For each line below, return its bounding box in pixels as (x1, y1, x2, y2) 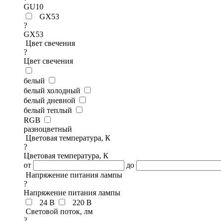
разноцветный (24, 125, 72, 133)
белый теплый (24, 106, 72, 114)
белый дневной (24, 96, 75, 105)
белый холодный (24, 86, 80, 95)
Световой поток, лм (26, 207, 93, 216)
